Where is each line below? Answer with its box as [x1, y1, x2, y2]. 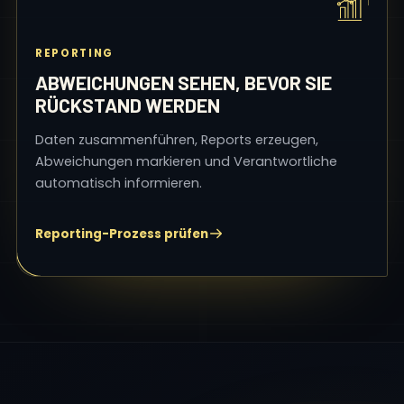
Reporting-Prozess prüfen [35, 225, 208, 243]
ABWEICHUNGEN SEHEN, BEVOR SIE [35, 71, 332, 94]
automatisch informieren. [35, 174, 202, 192]
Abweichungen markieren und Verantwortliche [35, 152, 337, 170]
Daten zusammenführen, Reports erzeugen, [35, 131, 318, 149]
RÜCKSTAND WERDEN [35, 94, 220, 116]
